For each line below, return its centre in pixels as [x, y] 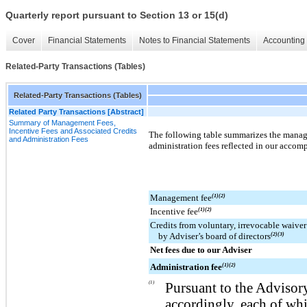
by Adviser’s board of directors [214, 236]
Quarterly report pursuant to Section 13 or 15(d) [117, 15]
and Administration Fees [49, 139]
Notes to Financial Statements [195, 41]
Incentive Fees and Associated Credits [73, 131]
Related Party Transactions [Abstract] [76, 111]
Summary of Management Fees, [62, 122]
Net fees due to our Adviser [201, 249]
